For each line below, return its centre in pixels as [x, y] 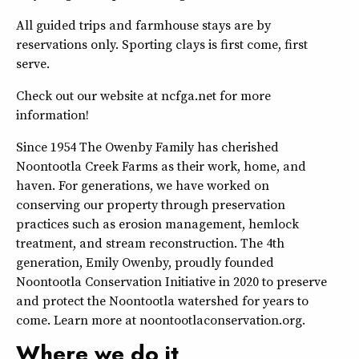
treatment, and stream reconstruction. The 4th [150, 242]
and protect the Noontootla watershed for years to [162, 300]
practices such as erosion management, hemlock [157, 223]
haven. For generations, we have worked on [143, 185]
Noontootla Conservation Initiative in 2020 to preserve [171, 281]
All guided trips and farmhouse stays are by [143, 24]
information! [52, 114]
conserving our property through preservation [151, 204]
